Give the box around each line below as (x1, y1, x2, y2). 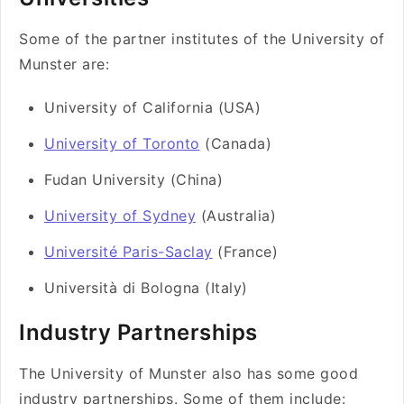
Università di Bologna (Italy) (44, 279, 248, 297)
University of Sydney (44, 207, 196, 225)
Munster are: (19, 55, 109, 73)
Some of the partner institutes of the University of (19, 30, 385, 48)
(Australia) (196, 207, 276, 225)
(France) (212, 243, 278, 261)
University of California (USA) (44, 98, 261, 116)
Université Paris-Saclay (44, 243, 213, 261)
